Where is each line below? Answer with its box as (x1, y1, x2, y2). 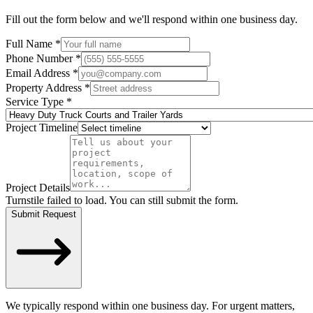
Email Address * (6, 66, 78, 79)
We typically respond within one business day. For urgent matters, (6, 299, 295, 312)
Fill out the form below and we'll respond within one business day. (6, 13, 298, 25)
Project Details (6, 181, 70, 194)
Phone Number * (6, 52, 81, 64)
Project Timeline (6, 121, 78, 133)
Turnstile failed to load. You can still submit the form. (6, 194, 238, 206)
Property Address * (6, 81, 90, 94)
